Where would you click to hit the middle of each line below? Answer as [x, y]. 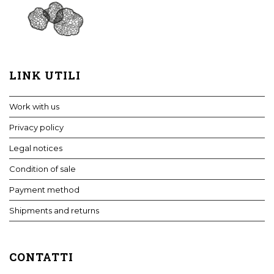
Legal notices [36, 148]
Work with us [34, 106]
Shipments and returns [54, 210]
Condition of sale [43, 168]
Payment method [44, 189]
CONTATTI [41, 257]
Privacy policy [36, 127]
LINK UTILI [45, 75]
